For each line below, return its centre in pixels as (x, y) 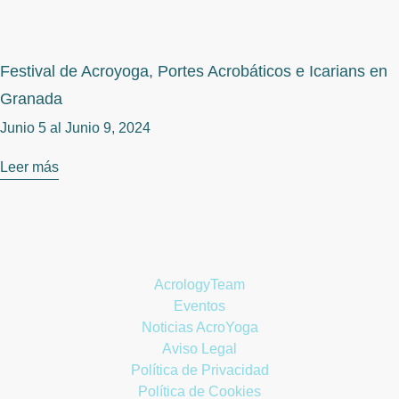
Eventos (199, 305)
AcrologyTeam (199, 284)
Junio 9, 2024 (108, 127)
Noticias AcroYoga (199, 327)
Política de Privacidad (199, 370)
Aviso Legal (199, 348)
